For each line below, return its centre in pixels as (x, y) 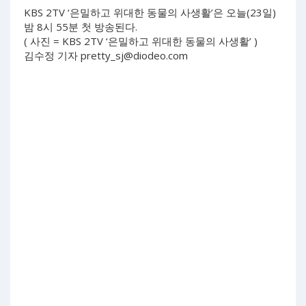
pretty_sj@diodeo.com (134, 55)
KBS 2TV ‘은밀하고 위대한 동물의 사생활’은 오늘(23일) (150, 12)
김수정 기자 (52, 55)
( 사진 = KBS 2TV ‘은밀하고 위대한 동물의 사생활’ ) (141, 41)
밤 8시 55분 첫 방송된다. (82, 26)
